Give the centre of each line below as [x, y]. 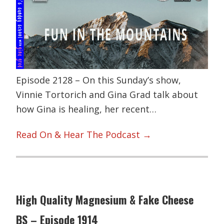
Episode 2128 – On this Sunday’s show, [99, 80]
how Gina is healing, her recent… [86, 109]
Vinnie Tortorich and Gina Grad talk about [107, 94]
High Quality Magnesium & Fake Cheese [105, 200]
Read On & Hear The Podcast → [84, 135]
